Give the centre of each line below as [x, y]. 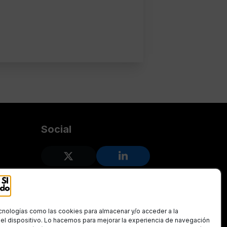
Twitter [84, 160]
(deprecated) [99, 171]
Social [56, 129]
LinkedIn [143, 160]
